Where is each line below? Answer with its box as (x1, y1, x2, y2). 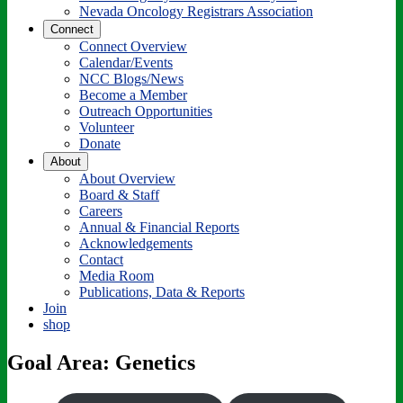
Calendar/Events (79, 54, 173, 70)
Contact (79, 251, 123, 267)
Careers (79, 202, 122, 219)
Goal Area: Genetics (7, 350, 195, 374)
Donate (79, 135, 121, 151)
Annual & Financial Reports (79, 219, 239, 235)
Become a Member (79, 86, 187, 103)
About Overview (79, 170, 175, 186)
